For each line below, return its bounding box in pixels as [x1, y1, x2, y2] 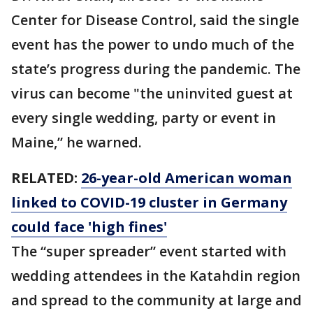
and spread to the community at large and [11, 291, 302, 310]
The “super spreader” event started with [11, 242, 286, 261]
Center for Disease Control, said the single [11, 10, 299, 29]
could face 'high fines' [11, 217, 167, 236]
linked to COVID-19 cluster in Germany [11, 193, 287, 212]
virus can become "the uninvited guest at [11, 84, 293, 103]
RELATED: [11, 168, 81, 187]
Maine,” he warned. [11, 133, 142, 152]
